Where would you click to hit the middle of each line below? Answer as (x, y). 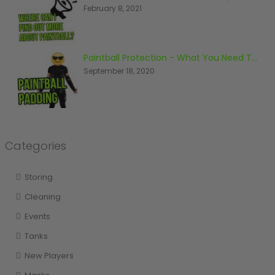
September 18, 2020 (119, 71)
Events (37, 216)
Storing (38, 177)
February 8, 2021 (112, 8)
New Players (49, 255)
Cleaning (42, 196)
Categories (35, 146)
